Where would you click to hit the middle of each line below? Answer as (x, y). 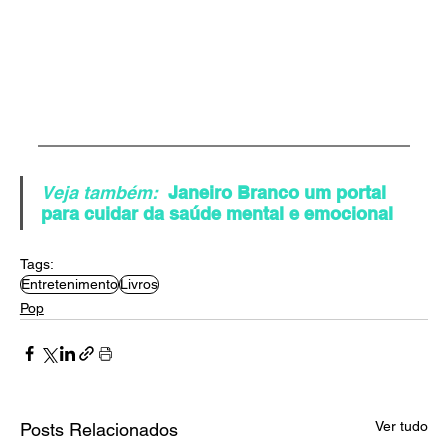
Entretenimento (69, 284)
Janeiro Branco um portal (279, 193)
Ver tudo (402, 426)
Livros (138, 284)
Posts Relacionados (98, 430)
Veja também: (99, 193)
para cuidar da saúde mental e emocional (216, 214)
